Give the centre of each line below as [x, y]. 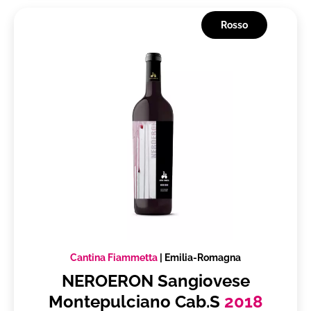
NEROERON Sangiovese [155, 281]
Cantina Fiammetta [114, 258]
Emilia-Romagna [203, 258]
